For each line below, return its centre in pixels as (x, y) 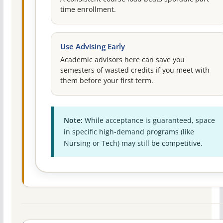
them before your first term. (107, 80)
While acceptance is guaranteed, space (149, 120)
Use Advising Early (92, 46)
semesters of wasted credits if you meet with (135, 70)
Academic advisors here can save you (122, 59)
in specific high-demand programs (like (129, 131)
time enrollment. (88, 9)
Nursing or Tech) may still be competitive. (133, 143)
